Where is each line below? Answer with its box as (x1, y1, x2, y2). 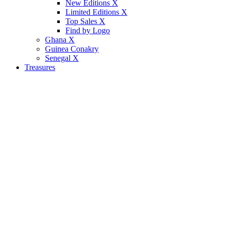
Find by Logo (65, 26, 110, 35)
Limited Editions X (65, 7, 127, 16)
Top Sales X (65, 16, 105, 26)
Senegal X (45, 53, 79, 62)
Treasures (25, 62, 55, 72)
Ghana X (45, 35, 75, 44)
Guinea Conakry (45, 44, 99, 53)
